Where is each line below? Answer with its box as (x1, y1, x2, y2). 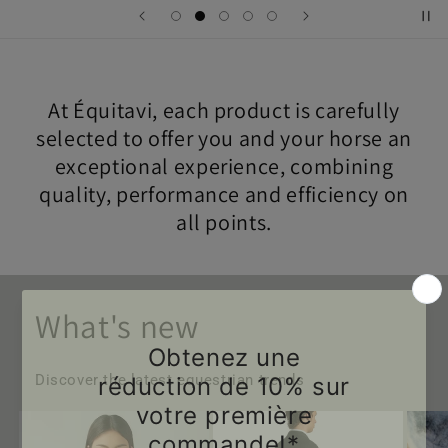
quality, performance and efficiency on (38, 180, 410, 208)
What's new (35, 304, 199, 347)
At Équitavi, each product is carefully (47, 96, 401, 124)
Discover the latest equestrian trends (35, 371, 305, 389)
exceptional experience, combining (54, 152, 394, 180)
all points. (175, 208, 273, 236)
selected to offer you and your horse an (36, 124, 412, 152)
